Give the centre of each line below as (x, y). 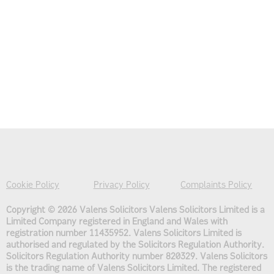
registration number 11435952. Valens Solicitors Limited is (124, 234)
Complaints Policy (217, 185)
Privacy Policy (121, 185)
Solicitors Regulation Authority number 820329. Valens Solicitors (137, 257)
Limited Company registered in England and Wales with (117, 222)
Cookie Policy (33, 185)
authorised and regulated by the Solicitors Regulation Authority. (135, 245)
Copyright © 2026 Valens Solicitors (76, 210)
